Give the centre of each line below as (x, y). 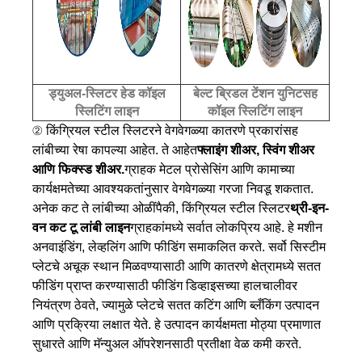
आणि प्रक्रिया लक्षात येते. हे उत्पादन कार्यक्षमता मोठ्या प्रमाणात (177, 324)
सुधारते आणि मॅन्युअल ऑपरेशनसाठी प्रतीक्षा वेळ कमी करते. (167, 343)
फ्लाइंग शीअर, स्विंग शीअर (256, 149)
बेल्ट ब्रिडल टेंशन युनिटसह (255, 93)
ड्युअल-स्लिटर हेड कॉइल (107, 93)
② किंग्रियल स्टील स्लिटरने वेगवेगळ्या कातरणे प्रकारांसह (165, 130)
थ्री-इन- (309, 208)
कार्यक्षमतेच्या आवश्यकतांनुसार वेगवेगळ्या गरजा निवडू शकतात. (173, 188)
